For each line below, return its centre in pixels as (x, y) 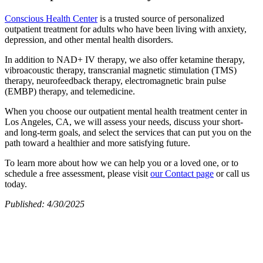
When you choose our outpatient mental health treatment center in (126, 111)
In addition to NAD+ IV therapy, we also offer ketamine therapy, (125, 59)
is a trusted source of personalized (161, 18)
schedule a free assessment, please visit (77, 173)
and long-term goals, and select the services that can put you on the (128, 132)
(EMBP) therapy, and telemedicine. (71, 91)
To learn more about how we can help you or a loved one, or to (122, 163)
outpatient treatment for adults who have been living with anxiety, (126, 29)
